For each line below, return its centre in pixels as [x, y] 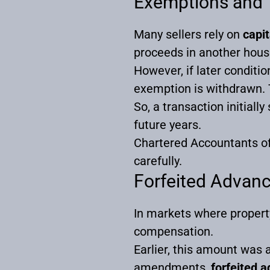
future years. [168, 125]
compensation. [174, 232]
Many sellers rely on [188, 35]
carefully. [158, 161]
